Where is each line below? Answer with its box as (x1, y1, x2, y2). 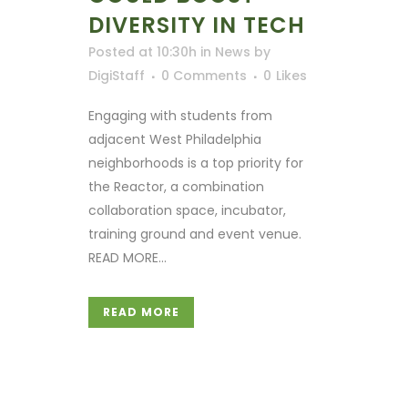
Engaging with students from (88, 107, 272, 126)
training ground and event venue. (88, 225, 301, 244)
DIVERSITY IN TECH (88, 10, 305, 41)
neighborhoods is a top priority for (88, 154, 303, 173)
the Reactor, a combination (88, 178, 264, 197)
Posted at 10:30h (88, 43, 197, 62)
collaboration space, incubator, (88, 201, 286, 220)
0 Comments (161, 66, 247, 86)
